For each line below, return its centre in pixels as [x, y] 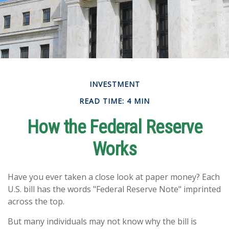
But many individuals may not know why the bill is [102, 222]
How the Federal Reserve [114, 128]
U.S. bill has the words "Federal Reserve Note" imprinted [114, 189]
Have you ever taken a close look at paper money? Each [114, 177]
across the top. [36, 202]
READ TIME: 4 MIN [114, 101]
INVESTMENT [114, 84]
